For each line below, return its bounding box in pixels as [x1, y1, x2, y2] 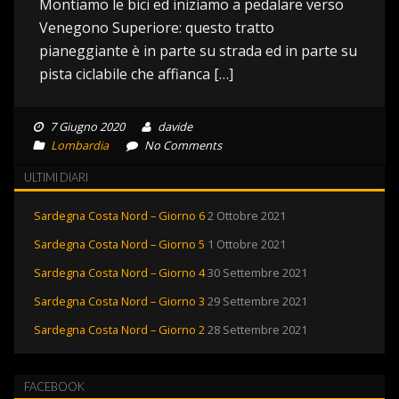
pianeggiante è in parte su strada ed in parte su [39, 41, 357, 61]
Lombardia [51, 137, 109, 153]
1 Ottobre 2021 [208, 236, 286, 252]
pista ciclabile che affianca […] [39, 64, 233, 84]
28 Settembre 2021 [208, 322, 307, 338]
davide [155, 118, 192, 134]
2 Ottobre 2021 [208, 208, 286, 224]
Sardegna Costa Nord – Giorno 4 [34, 265, 205, 281]
